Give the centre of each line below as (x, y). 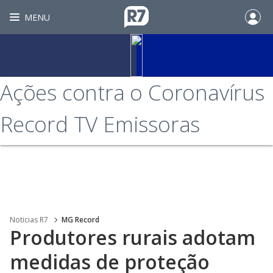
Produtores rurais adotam (133, 237)
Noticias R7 (29, 220)
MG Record (80, 220)
